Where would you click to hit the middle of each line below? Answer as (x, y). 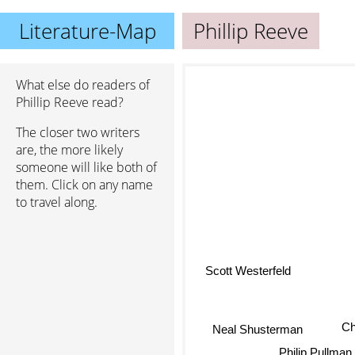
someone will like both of (86, 167)
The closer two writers (78, 132)
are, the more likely (69, 150)
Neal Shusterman (254, 331)
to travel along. (57, 202)
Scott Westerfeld (243, 274)
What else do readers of (83, 85)
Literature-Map (87, 31)
